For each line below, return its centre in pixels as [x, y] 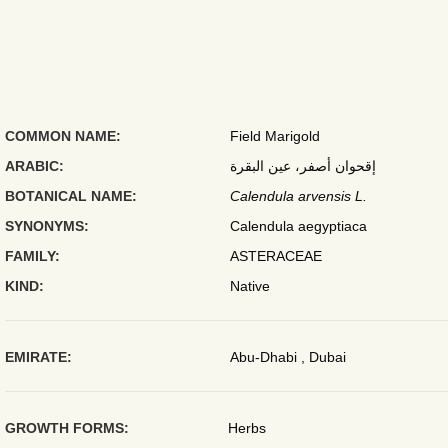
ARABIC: [34, 166]
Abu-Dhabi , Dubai [287, 357]
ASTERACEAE [275, 256]
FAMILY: [32, 256]
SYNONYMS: [46, 226]
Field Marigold [274, 136]
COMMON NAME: [62, 136]
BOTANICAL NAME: [70, 196]
